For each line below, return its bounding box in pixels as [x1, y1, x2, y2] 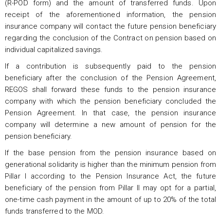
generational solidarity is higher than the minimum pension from [5, 160, 216, 169]
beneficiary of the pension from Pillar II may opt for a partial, [5, 183, 216, 192]
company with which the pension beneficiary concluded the [5, 96, 216, 106]
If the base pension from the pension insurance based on [5, 148, 216, 157]
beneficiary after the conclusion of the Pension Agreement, [5, 73, 216, 82]
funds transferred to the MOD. [5, 206, 104, 216]
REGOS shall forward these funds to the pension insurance [5, 85, 216, 94]
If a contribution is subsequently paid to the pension [5, 61, 216, 71]
